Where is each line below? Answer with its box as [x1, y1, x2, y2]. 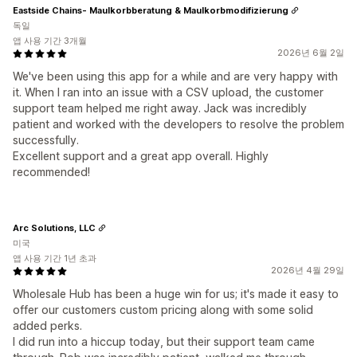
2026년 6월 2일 [277, 47, 344, 58]
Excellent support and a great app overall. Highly [13, 149, 269, 163]
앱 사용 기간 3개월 [13, 35, 87, 46]
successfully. [13, 133, 79, 147]
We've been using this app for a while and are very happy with [13, 69, 338, 83]
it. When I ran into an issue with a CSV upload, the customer [13, 85, 324, 99]
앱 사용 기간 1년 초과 [13, 253, 96, 264]
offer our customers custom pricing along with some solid [13, 303, 313, 316]
